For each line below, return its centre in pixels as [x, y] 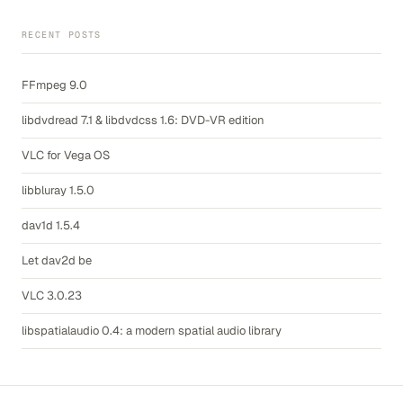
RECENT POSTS [62, 35]
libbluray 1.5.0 [58, 190]
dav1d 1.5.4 [51, 225]
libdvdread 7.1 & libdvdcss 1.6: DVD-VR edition [143, 120]
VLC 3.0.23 [52, 296]
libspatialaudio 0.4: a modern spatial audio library [152, 331]
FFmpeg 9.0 [54, 85]
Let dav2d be [57, 260]
